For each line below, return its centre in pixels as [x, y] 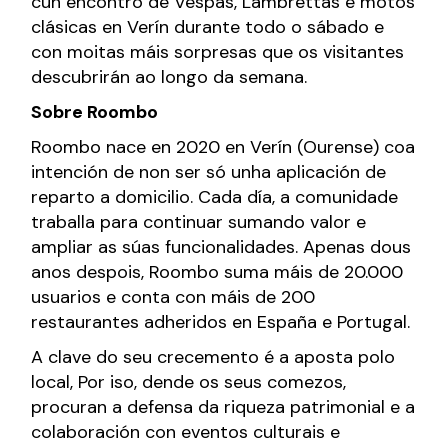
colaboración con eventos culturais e [186, 431]
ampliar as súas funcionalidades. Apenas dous [221, 246]
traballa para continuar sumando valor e [199, 221]
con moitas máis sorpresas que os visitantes [218, 51]
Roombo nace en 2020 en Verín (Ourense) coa [223, 146]
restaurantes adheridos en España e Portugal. [221, 321]
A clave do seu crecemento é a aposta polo [213, 356]
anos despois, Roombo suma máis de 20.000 [217, 271]
